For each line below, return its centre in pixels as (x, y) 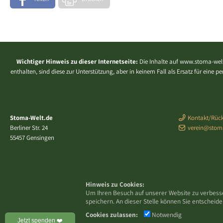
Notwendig (167, 215)
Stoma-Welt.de (31, 118)
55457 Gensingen (32, 138)
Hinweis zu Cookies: (115, 184)
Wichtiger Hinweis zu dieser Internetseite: (77, 62)
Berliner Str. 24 (29, 128)
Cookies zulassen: (112, 215)
